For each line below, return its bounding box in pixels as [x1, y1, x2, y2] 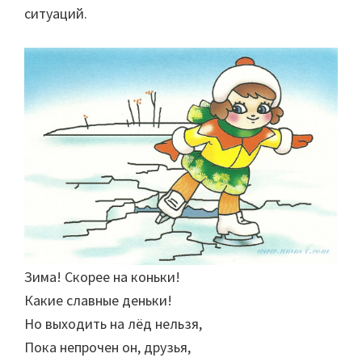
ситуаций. [24, 4, 87, 23]
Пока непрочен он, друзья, [24, 338, 191, 357]
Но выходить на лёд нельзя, [24, 314, 202, 334]
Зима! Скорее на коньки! [24, 267, 180, 287]
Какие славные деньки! [24, 291, 172, 310]
